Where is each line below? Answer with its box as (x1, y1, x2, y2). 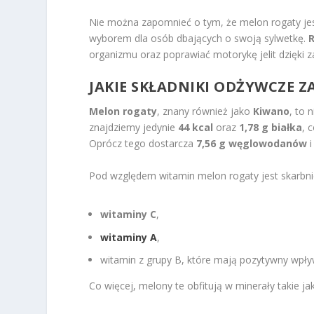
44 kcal (178, 121, 214, 135)
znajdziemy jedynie (89, 121, 179, 135)
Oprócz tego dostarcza (89, 137, 197, 151)
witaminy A (100, 230, 158, 244)
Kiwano (253, 104, 290, 118)
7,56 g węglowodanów (196, 137, 308, 151)
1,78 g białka (239, 121, 303, 135)
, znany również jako (157, 104, 254, 118)
